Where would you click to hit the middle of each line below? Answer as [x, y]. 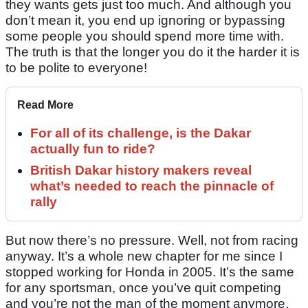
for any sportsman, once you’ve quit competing [143, 288]
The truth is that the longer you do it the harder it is [153, 52]
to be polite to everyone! [76, 68]
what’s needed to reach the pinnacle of [152, 186]
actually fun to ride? [93, 149]
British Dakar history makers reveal [141, 170]
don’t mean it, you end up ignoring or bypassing [145, 21]
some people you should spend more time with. [145, 36]
